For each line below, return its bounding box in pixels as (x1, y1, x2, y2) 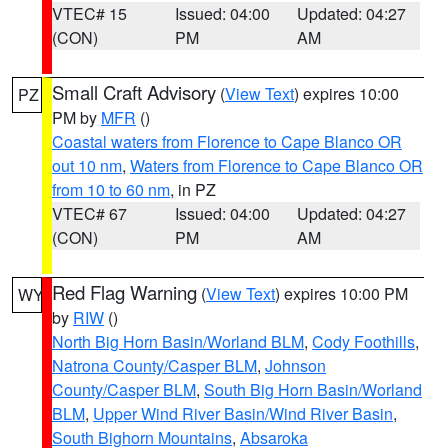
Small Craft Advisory (52, 79, 216, 105)
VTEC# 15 (52, 2, 127, 25)
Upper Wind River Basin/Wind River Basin (93, 402, 393, 425)
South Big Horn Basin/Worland (204, 378, 422, 401)
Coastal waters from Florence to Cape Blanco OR (52, 130, 402, 153)
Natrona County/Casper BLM (52, 354, 257, 377)
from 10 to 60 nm (52, 178, 170, 201)
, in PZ (170, 178, 216, 201)
